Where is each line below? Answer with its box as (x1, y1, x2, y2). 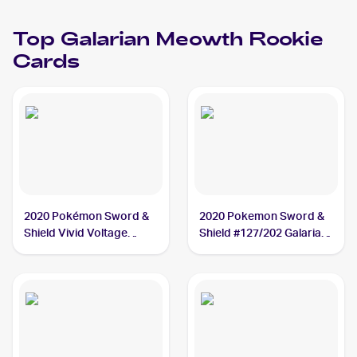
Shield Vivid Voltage (24, 226, 128, 239)
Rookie (243, 25, 324, 56)
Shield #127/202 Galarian (199, 226, 328, 239)
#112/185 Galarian (24, 243, 119, 256)
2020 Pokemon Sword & (199, 210, 325, 222)
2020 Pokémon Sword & (24, 210, 150, 222)
